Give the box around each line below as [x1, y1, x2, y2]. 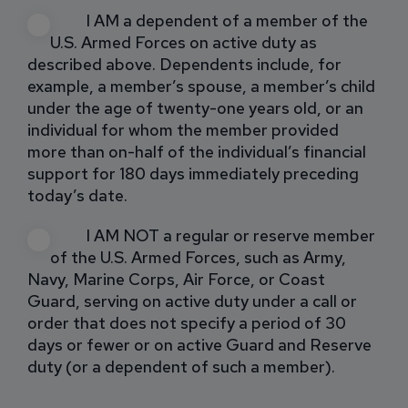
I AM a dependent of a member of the [87, 10, 368, 32]
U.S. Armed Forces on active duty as [50, 31, 317, 53]
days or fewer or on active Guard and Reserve [27, 333, 372, 355]
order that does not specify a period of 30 [27, 311, 346, 333]
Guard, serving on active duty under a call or [27, 290, 357, 311]
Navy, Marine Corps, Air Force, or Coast [27, 268, 325, 290]
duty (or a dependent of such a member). [27, 355, 335, 377]
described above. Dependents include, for [27, 53, 342, 75]
